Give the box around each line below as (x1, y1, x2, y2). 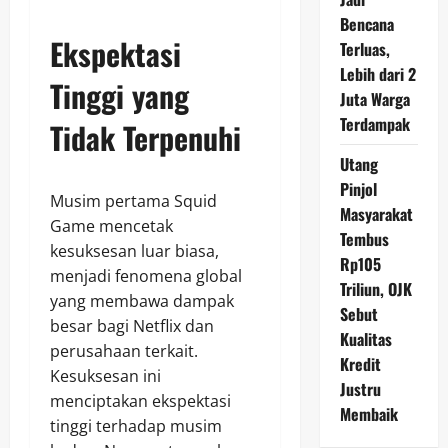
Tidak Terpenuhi (50, 115, 241, 161)
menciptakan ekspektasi (50, 390, 231, 413)
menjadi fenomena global (50, 265, 242, 288)
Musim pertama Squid (50, 190, 217, 213)
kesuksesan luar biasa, (50, 240, 219, 263)
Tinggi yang (50, 73, 189, 119)
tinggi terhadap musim (50, 415, 222, 438)
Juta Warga (339, 87, 410, 111)
